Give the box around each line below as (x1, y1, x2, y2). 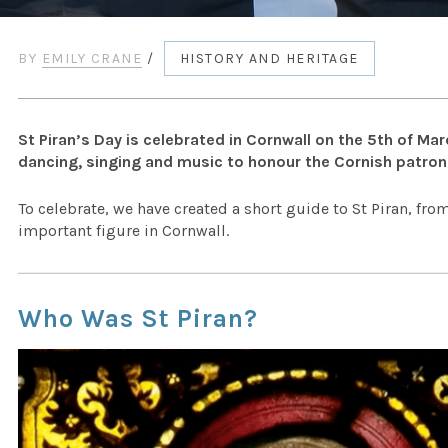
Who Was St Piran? (18, 304, 259, 333)
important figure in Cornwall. (18, 221, 230, 240)
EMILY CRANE (41, 50, 143, 67)
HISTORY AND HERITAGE (179, 50, 359, 67)
